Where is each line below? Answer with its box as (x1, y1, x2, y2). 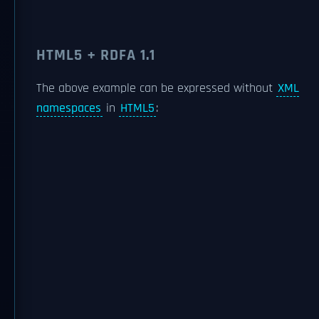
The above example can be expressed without (36, 80, 276, 96)
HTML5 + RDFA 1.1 (36, 45, 155, 66)
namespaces (36, 100, 101, 116)
